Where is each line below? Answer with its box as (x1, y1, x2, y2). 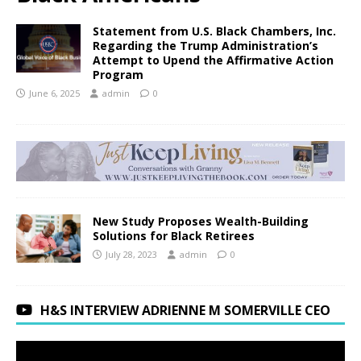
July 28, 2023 (106, 248, 157, 261)
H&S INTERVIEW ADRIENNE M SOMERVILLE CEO (40, 301, 330, 320)
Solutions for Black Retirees (93, 228, 255, 244)
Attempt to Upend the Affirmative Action (93, 52, 334, 68)
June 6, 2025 (29, 86, 80, 99)
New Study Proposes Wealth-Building (93, 214, 309, 230)
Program (93, 66, 143, 82)
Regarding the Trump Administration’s (93, 37, 318, 53)
